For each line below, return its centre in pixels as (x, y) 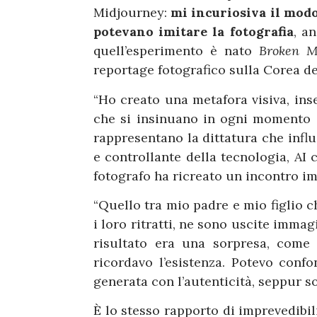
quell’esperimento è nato (176, 51)
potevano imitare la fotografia (194, 32)
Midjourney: (132, 13)
